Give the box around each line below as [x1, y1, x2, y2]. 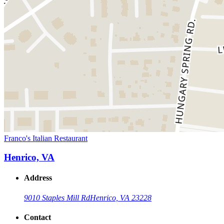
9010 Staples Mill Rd [24, 193, 90, 202]
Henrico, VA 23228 [90, 193, 151, 202]
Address [24, 173, 52, 182]
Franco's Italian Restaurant [4, 133, 87, 142]
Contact [24, 213, 51, 222]
